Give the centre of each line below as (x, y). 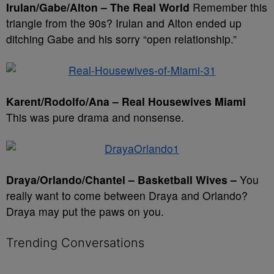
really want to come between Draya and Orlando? (127, 195)
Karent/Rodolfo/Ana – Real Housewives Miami (126, 101)
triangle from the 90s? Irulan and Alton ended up (124, 23)
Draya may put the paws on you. (85, 211)
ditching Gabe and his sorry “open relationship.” (121, 39)
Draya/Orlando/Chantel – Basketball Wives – (121, 180)
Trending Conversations (75, 243)
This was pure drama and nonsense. (95, 117)
